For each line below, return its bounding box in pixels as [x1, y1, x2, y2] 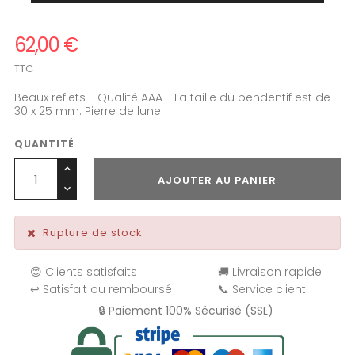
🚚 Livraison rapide [218, 264, 323, 280]
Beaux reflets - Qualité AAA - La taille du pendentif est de [14, 90, 330, 105]
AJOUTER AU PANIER [158, 173, 277, 188]
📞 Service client [218, 281, 307, 297]
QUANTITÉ [14, 137, 74, 151]
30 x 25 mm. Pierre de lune [14, 103, 161, 119]
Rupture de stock [43, 225, 143, 240]
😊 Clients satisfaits [30, 264, 137, 280]
